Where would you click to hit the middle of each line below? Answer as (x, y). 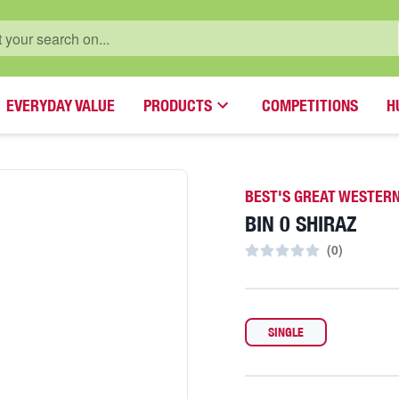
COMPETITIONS (310, 105)
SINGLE (286, 332)
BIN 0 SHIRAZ (301, 224)
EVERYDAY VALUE (61, 105)
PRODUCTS (178, 105)
